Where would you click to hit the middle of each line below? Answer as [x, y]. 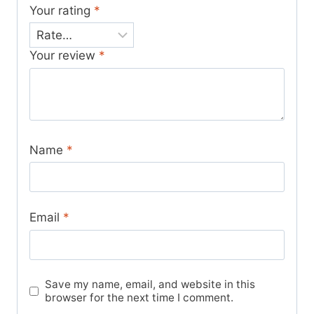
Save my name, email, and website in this [150, 285]
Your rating [62, 10]
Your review [64, 56]
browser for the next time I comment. [139, 298]
